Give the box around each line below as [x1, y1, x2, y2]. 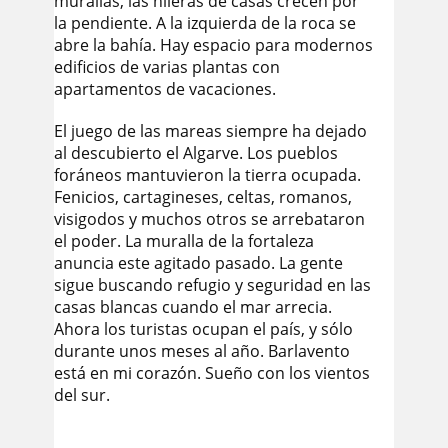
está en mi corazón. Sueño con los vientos [54, 362, 370, 384]
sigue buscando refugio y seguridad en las [54, 274, 371, 296]
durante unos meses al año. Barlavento [54, 340, 350, 362]
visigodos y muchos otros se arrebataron [54, 208, 365, 230]
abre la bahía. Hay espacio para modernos [54, 34, 373, 56]
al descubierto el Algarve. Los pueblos [54, 142, 338, 164]
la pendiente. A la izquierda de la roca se [54, 12, 356, 34]
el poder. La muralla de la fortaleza [54, 230, 314, 252]
